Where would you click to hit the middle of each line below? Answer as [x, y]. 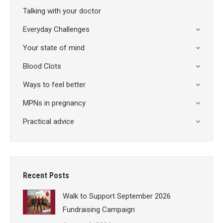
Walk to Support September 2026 [117, 196]
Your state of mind [54, 48]
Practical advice [49, 122]
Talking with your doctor [62, 11]
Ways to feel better [54, 85]
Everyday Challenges [56, 30]
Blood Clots [42, 66]
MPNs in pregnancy [54, 103]
